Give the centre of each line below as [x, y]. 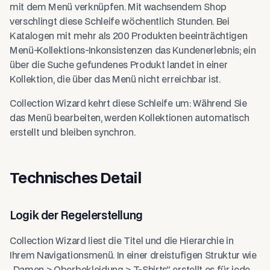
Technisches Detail [76, 179]
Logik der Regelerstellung [76, 216]
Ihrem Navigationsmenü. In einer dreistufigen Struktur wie [133, 256]
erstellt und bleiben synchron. [73, 133]
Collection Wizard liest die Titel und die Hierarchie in [122, 241]
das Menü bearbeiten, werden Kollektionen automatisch [130, 118]
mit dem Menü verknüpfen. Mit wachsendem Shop [118, 8]
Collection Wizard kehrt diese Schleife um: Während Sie [128, 104]
